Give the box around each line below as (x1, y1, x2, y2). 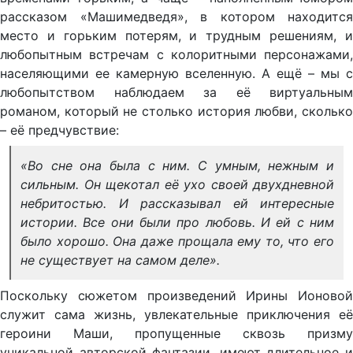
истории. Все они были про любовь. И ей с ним (20, 214, 334, 230)
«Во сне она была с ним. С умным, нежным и (20, 157, 334, 173)
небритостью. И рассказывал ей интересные (20, 195, 334, 211)
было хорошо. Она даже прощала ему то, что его (20, 232, 334, 249)
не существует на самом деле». (20, 251, 220, 268)
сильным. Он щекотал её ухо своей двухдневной (20, 176, 334, 192)
